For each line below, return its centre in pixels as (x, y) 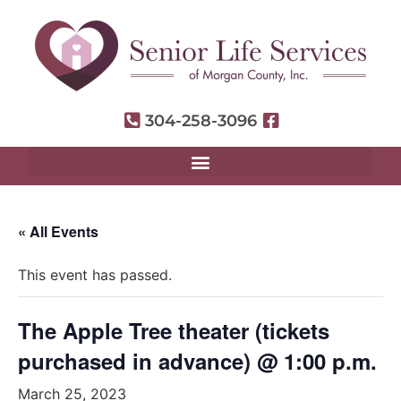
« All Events (58, 231)
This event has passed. (95, 275)
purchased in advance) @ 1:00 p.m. (197, 361)
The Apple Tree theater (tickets (174, 330)
